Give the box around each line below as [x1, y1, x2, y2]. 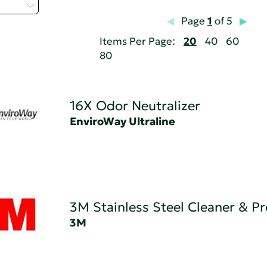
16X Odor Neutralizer [69, 98, 200, 114]
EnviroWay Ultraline [69, 114, 175, 129]
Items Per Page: [99, 35, 175, 48]
